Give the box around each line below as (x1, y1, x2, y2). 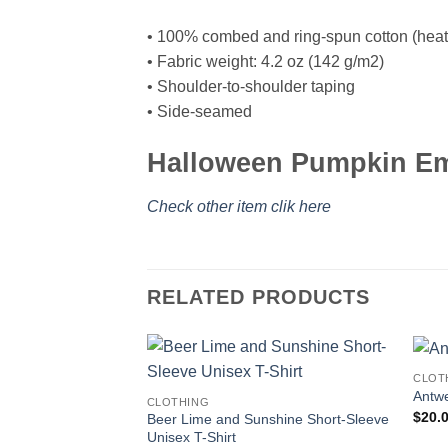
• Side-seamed (147, 103, 252, 121)
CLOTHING (146, 395, 210, 408)
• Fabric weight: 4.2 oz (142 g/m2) (147, 53, 384, 71)
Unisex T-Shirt (146, 429, 236, 446)
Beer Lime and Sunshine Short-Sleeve (146, 411, 389, 428)
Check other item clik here (147, 197, 331, 215)
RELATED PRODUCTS (147, 286, 370, 309)
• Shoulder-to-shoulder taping (147, 78, 355, 96)
